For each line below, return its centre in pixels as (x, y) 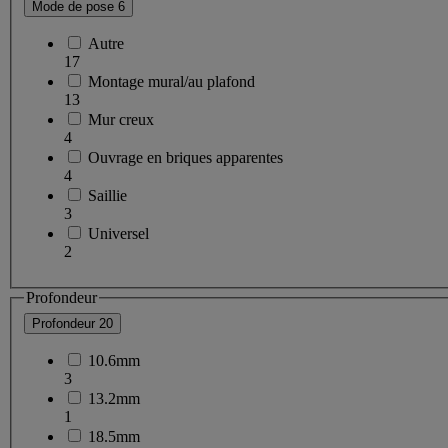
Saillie (107, 195)
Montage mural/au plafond (171, 81)
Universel (118, 233)
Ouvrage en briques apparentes (185, 157)
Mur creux (121, 119)
